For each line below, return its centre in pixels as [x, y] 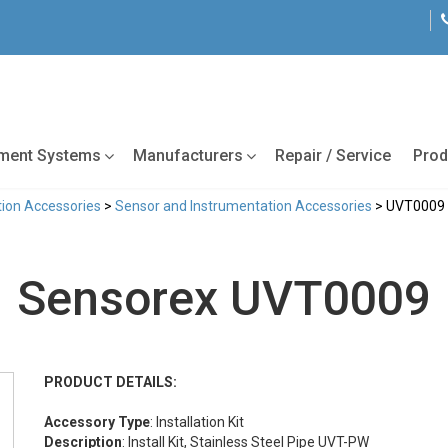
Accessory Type [97, 421]
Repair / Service [333, 155]
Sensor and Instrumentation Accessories [243, 205]
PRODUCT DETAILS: [110, 381]
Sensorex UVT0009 [224, 298]
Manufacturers [188, 155]
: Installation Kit [197, 421]
